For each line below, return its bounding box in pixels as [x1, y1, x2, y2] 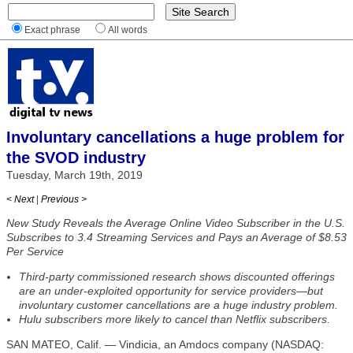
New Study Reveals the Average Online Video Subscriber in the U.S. [6, 217, 345, 229]
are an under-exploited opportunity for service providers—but [19, 284, 323, 297]
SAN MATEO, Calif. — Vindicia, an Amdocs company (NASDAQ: [6, 338, 324, 351]
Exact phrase [24, 24, 80, 35]
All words [108, 24, 147, 35]
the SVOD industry [6, 149, 146, 166]
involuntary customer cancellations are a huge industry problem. [19, 299, 338, 311]
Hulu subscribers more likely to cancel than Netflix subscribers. [19, 313, 330, 325]
